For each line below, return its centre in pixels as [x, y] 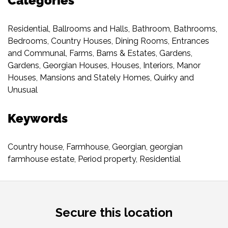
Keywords [38, 118]
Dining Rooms [141, 41]
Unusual [23, 90]
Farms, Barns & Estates [112, 53]
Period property [107, 159]
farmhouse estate [41, 159]
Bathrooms [195, 28]
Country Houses [81, 41]
